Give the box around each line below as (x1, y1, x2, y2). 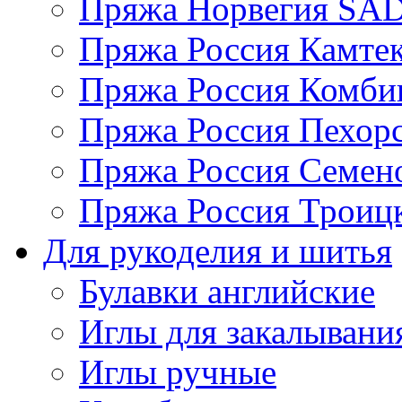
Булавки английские (79, 271, 375, 310)
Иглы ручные (79, 352, 276, 391)
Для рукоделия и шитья (43, 231, 392, 270)
